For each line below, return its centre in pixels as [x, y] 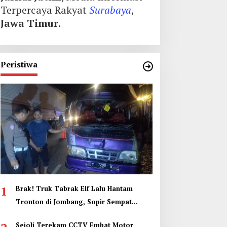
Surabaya [110, 10]
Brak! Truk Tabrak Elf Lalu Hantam [74, 188]
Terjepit [29, 215]
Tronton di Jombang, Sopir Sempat [73, 201]
